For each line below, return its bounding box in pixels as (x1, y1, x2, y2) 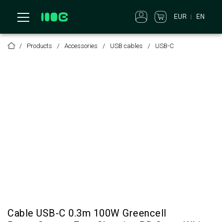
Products (27, 42, 52, 50)
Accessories (64, 42, 98, 50)
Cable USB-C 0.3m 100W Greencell (7, 207, 166, 219)
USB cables (110, 42, 143, 50)
